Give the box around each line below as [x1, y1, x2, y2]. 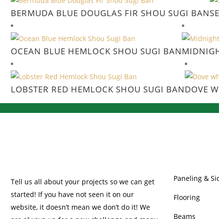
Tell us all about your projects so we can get [11, 177, 154, 186]
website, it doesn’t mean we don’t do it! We [11, 202, 150, 212]
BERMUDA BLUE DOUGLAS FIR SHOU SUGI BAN [11, 7, 210, 19]
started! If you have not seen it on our [11, 190, 134, 199]
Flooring [173, 193, 200, 202]
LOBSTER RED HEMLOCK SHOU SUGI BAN [11, 84, 185, 95]
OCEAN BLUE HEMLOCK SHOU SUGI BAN [11, 45, 182, 57]
